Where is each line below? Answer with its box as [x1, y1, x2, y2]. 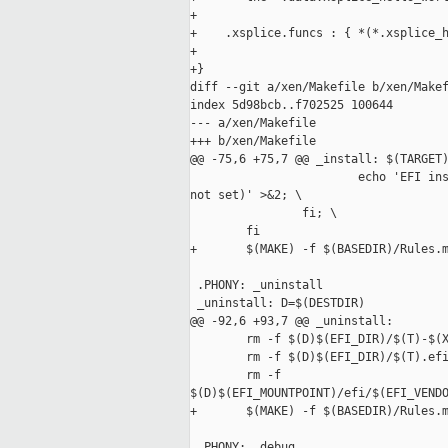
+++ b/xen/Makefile [190, 134, 316, 149]
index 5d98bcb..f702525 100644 [190, 98, 393, 113]
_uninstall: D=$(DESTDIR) [190, 296, 365, 311]
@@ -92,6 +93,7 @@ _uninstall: [190, 314, 393, 329]
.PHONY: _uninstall [190, 278, 323, 293]
